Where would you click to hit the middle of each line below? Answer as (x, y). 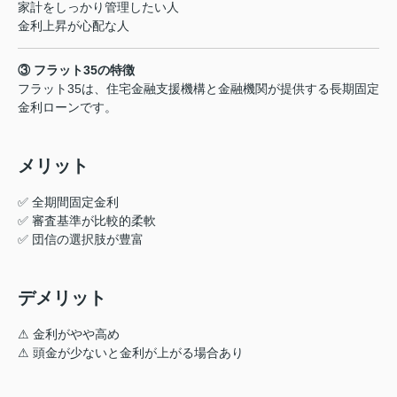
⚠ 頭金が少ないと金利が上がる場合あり (131, 352)
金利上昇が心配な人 (74, 25)
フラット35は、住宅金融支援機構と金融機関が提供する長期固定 (198, 88)
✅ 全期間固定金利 (68, 202)
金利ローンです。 (67, 107)
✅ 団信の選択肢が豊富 (81, 239)
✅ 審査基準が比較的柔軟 (87, 220)
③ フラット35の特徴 (76, 70)
